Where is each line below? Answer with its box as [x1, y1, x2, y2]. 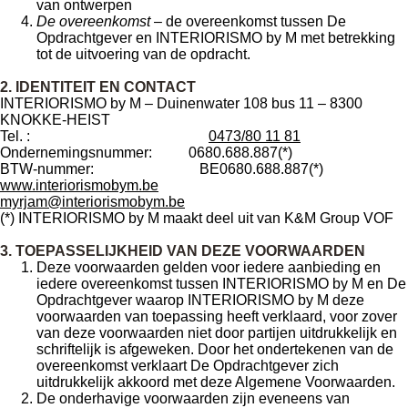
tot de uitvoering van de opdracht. [36, 46, 250, 62]
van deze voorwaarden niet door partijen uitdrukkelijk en [36, 325, 397, 341]
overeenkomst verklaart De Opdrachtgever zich [36, 358, 339, 373]
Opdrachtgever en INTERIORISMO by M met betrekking [36, 30, 395, 46]
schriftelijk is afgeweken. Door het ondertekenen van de [36, 342, 393, 357]
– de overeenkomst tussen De [150, 14, 346, 29]
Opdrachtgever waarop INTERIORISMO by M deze [36, 292, 364, 308]
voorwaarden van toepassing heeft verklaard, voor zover [36, 309, 397, 324]
